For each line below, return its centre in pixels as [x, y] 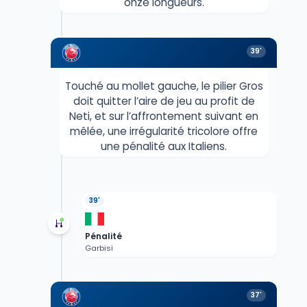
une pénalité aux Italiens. [164, 146]
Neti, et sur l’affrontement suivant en [164, 116]
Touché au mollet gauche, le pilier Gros [164, 86]
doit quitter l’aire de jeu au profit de [164, 101]
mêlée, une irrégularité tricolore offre [164, 131]
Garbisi [99, 248]
